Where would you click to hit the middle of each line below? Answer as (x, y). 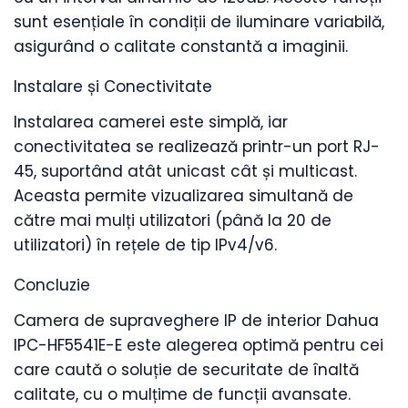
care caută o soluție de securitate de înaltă (186, 370)
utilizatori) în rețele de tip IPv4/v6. (145, 245)
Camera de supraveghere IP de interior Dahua (196, 321)
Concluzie (52, 286)
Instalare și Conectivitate (113, 87)
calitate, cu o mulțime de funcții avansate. (182, 395)
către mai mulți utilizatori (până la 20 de (173, 221)
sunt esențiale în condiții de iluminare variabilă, (199, 22)
